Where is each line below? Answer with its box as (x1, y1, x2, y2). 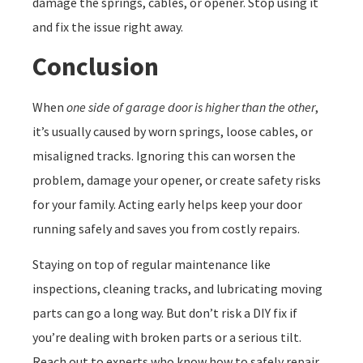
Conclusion (32, 49, 159, 83)
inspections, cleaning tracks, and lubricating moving (32, 280, 322, 297)
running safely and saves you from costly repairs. (32, 220, 300, 237)
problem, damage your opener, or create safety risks (32, 171, 321, 188)
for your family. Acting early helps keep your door (32, 195, 302, 212)
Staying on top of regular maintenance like (32, 256, 271, 273)
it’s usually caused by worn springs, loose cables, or (32, 122, 313, 139)
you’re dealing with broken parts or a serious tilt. (32, 329, 301, 346)
